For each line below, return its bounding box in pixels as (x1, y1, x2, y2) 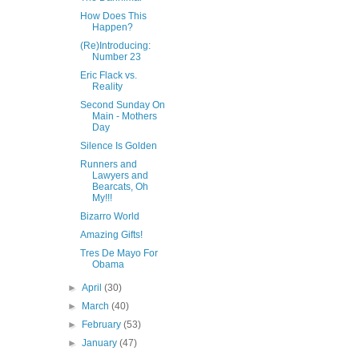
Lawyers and (91, 170, 148, 181)
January (82, 337, 120, 349)
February (82, 319, 124, 330)
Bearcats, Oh (91, 181, 148, 192)
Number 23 (91, 51, 141, 63)
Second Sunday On (79, 99, 165, 111)
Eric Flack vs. (79, 70, 137, 81)
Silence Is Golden (79, 140, 157, 151)
